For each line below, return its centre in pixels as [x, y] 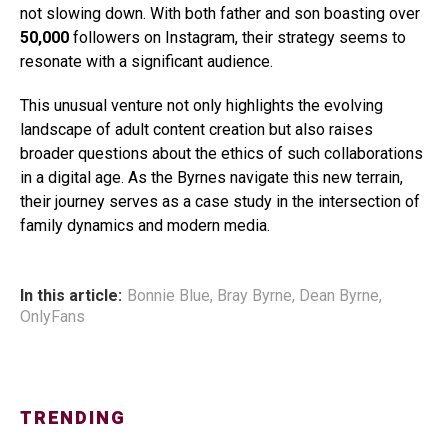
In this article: [71, 296]
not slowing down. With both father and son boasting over [220, 14]
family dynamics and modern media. [145, 226]
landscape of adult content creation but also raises [196, 130]
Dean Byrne [339, 296]
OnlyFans [52, 317]
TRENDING [73, 419]
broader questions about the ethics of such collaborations [221, 154]
